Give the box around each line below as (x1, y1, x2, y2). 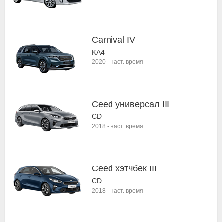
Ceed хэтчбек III (92, 164, 157, 173)
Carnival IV (92, 35, 135, 45)
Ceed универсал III (92, 99, 169, 109)
